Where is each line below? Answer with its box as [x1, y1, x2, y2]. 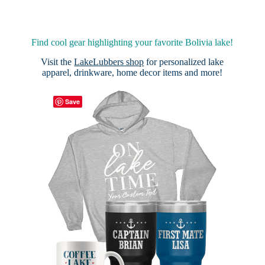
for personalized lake [144, 56, 224, 67]
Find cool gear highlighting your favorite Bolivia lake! [31, 37, 234, 47]
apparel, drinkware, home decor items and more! [42, 67, 223, 77]
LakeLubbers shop [74, 56, 144, 67]
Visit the [41, 56, 75, 67]
